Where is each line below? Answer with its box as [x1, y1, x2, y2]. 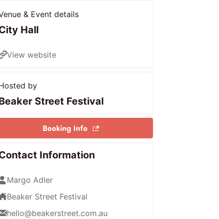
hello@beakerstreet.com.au [7, 208, 108, 218]
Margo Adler [7, 175, 53, 185]
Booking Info [42, 122, 89, 133]
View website [7, 49, 57, 60]
